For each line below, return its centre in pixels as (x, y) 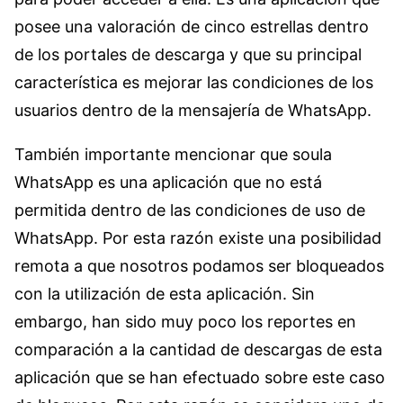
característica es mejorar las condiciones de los (194, 82)
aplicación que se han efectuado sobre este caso (200, 377)
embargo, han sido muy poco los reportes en (185, 321)
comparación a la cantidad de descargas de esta (198, 349)
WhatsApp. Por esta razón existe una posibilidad (198, 237)
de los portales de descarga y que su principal (188, 54)
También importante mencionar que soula (173, 154)
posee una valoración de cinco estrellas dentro (192, 26)
